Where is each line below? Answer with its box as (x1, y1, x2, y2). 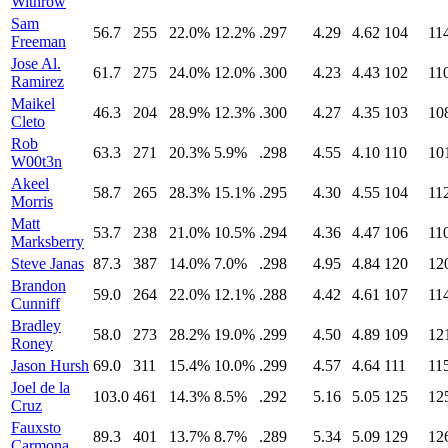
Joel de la (11, 379, 70, 397)
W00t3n (11, 153, 62, 171)
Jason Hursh (11, 357, 89, 375)
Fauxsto (11, 419, 61, 437)
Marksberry (11, 233, 84, 251)
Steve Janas (11, 255, 84, 273)
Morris (11, 193, 53, 211)
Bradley (11, 317, 61, 335)
